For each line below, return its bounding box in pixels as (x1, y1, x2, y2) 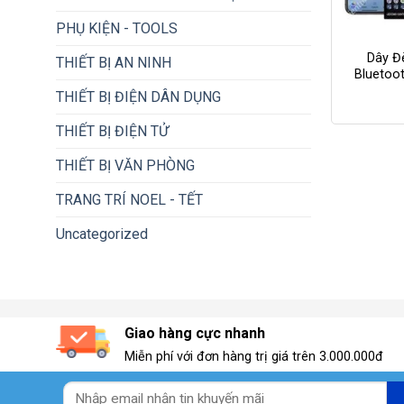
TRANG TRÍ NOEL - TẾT (56, 191, 203, 209)
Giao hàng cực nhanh (124, 325, 266, 343)
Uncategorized (56, 225, 148, 243)
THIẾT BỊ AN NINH (56, 54, 171, 72)
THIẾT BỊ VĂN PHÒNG (56, 157, 195, 175)
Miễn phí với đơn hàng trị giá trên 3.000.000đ (124, 349, 384, 365)
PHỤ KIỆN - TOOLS (56, 20, 178, 38)
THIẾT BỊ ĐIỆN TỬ (56, 123, 169, 141)
